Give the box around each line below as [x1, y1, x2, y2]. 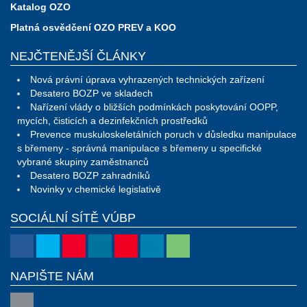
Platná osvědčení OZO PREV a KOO [10, 22, 176, 34]
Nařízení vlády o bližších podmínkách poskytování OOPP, [30, 101, 278, 113]
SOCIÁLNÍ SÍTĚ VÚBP [10, 211, 136, 225]
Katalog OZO [10, 1, 71, 13]
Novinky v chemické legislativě [30, 184, 161, 195]
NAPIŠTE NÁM [10, 269, 94, 284]
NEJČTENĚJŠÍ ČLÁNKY [10, 49, 146, 64]
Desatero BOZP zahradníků [30, 170, 150, 182]
